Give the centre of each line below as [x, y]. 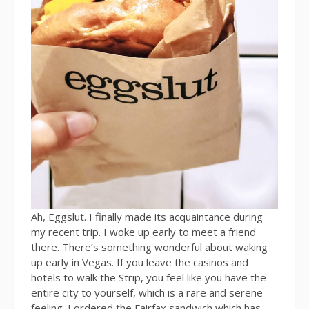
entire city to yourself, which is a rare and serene [147, 293]
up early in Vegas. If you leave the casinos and [140, 262]
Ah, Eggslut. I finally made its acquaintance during [147, 217]
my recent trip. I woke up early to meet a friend [143, 232]
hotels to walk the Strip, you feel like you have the [149, 278]
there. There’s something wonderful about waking [149, 247]
